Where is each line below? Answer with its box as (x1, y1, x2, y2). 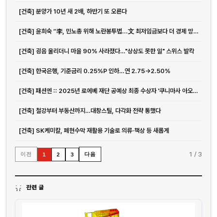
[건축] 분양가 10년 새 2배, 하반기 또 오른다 (19, 8, 127, 15)
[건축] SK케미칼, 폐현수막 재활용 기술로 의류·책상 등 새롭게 (19, 127, 169, 135)
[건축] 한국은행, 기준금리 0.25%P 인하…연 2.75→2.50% (19, 67, 170, 75)
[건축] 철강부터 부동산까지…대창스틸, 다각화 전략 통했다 (19, 107, 161, 115)
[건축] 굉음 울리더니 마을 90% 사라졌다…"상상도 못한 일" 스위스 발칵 (19, 47, 194, 55)
